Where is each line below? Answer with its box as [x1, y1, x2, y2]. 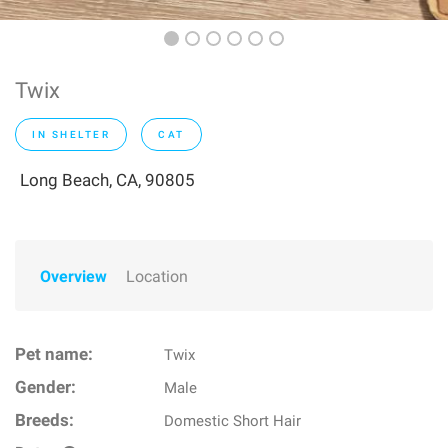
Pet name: [15, 345, 93, 364]
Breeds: [15, 411, 74, 430]
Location [126, 267, 188, 286]
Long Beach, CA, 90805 [20, 170, 195, 190]
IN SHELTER [32, 129, 110, 140]
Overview [40, 267, 107, 286]
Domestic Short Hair [164, 412, 302, 430]
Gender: [15, 378, 76, 397]
